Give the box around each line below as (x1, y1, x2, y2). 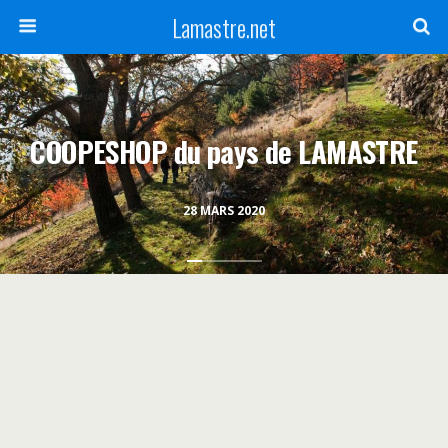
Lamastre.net (172, 9, 276, 45)
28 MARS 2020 (183, 202, 265, 219)
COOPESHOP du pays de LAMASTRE (30, 130, 418, 173)
